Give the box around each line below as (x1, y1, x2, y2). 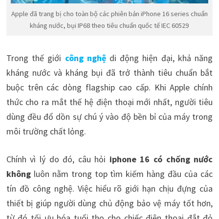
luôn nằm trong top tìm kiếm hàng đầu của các (30, 168, 213, 180)
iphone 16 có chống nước (109, 153, 213, 165)
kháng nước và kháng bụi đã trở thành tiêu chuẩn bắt (6, 67, 213, 79)
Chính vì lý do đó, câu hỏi (6, 153, 109, 165)
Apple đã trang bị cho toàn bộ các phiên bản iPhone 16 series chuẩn (11, 9, 208, 18)
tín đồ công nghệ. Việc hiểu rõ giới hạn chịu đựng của (6, 183, 213, 195)
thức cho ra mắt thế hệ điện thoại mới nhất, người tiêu (6, 96, 213, 108)
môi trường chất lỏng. (6, 126, 86, 137)
